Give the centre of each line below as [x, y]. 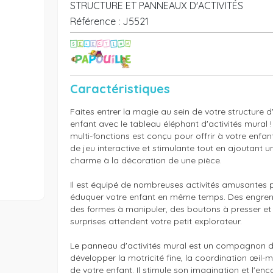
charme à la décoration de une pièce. [146, 161]
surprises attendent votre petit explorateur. [156, 222]
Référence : [95, 22]
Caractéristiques [120, 89]
